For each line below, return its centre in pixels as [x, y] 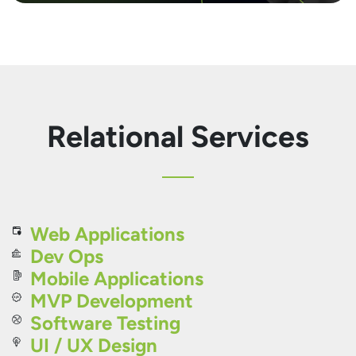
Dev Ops [67, 256]
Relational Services [178, 136]
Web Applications [107, 234]
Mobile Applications [117, 279]
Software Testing [105, 323]
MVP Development [112, 301]
